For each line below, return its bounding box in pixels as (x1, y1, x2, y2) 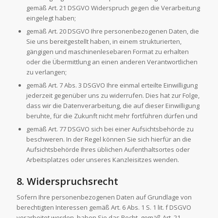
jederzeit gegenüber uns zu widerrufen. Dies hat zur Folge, (26, 91, 200, 100)
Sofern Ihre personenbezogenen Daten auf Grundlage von (16, 193, 192, 202)
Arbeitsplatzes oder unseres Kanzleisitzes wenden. (26, 155, 179, 164)
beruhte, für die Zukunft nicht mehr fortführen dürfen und (26, 111, 198, 121)
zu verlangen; (26, 68, 67, 77)
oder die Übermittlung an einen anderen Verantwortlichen (26, 57, 198, 67)
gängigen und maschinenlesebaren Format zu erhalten (26, 47, 189, 56)
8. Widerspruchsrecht (16, 175, 118, 188)
